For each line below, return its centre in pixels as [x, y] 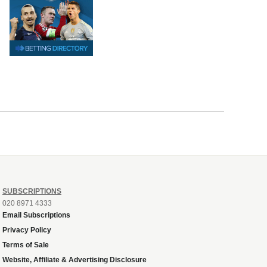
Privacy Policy [27, 230]
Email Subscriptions [36, 215]
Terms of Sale [26, 245]
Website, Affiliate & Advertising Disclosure [74, 260]
